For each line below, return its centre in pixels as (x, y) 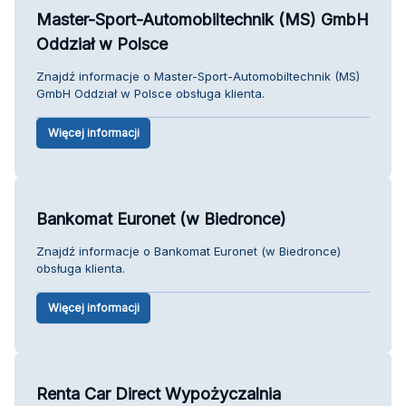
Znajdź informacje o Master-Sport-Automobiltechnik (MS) (198, 76)
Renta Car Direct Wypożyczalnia (159, 393)
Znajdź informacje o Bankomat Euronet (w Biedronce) (188, 251)
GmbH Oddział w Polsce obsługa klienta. (150, 93)
